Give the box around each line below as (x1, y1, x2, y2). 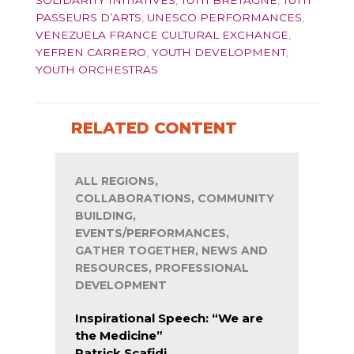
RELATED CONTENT (71, 118, 237, 137)
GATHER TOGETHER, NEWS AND (75, 243, 268, 258)
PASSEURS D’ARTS (36, 11, 141, 24)
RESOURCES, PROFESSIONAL (75, 260, 249, 275)
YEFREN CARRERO (36, 46, 146, 59)
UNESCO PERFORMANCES (147, 11, 302, 24)
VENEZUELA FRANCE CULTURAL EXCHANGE (36, 28, 288, 42)
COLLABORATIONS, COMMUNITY (75, 190, 274, 205)
